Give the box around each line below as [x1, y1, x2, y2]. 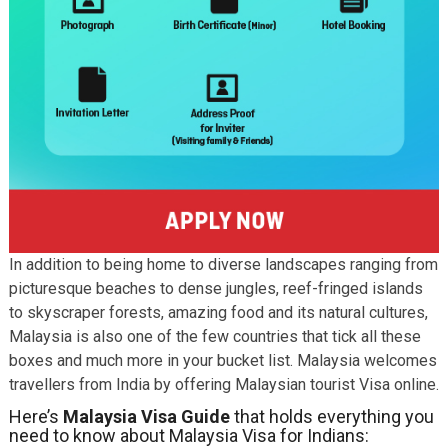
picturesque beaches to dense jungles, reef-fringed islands [8, 279, 423, 298]
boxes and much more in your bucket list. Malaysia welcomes [8, 351, 437, 370]
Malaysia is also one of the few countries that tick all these [8, 327, 421, 346]
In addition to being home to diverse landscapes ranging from [8, 255, 438, 274]
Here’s [8, 406, 63, 427]
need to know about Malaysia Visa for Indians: [8, 425, 369, 446]
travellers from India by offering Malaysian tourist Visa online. [8, 375, 439, 394]
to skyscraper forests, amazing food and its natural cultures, [8, 303, 428, 322]
